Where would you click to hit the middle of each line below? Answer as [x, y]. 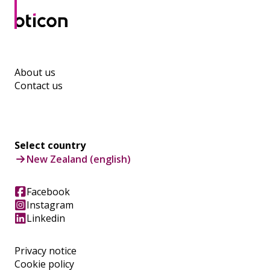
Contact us [39, 85]
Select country [50, 145]
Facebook [48, 191]
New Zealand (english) [79, 159]
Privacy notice [46, 250]
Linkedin [46, 218]
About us [35, 72]
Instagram [50, 205]
